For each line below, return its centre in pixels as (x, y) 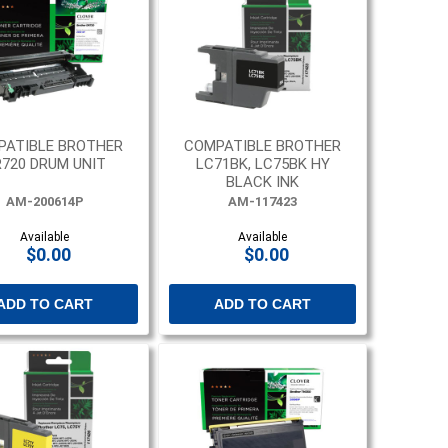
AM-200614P (44, 202)
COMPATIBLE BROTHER (263, 146)
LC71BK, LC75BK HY (262, 164)
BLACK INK (263, 182)
